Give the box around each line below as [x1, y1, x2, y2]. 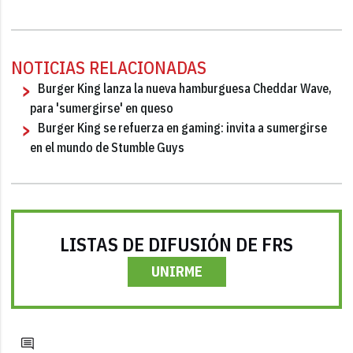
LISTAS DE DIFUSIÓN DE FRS [60, 231, 293, 257]
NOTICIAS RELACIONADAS [11, 55, 207, 79]
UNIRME [150, 262, 203, 281]
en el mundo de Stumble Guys [30, 139, 185, 155]
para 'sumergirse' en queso [30, 99, 174, 116]
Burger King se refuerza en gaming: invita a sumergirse [38, 119, 328, 136]
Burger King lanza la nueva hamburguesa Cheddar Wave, [38, 80, 333, 96]
